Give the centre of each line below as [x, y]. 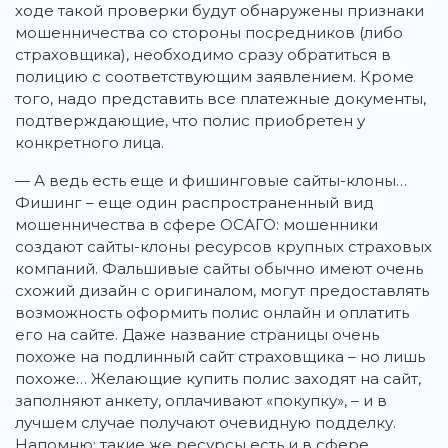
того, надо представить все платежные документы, [220, 99]
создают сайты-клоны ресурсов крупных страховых [223, 247]
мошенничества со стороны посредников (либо [209, 33]
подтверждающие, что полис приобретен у [190, 121]
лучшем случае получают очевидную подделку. [205, 423]
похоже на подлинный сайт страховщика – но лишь [220, 357]
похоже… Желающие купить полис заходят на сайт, [218, 379]
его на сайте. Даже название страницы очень [197, 335]
